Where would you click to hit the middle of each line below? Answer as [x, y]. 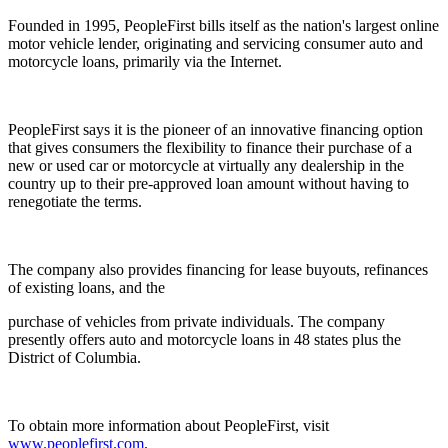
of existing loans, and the [86, 287]
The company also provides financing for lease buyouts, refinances [218, 269]
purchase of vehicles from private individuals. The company [196, 321]
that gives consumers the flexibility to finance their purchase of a [210, 147]
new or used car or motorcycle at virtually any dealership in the [206, 165]
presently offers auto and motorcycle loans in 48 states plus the [204, 339]
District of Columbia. [74, 357]
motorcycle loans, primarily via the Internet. [145, 61]
